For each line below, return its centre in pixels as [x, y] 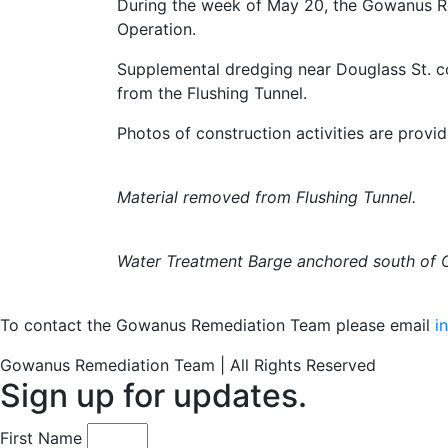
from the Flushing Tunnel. [212, 93]
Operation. [156, 29]
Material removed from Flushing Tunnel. [266, 197]
